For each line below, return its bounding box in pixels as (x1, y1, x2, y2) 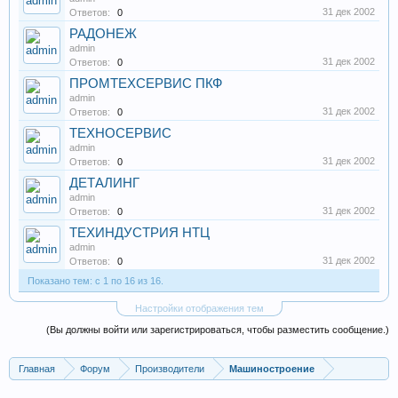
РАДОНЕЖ (69, 27, 137, 41)
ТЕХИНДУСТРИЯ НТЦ (69, 226, 210, 240)
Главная (19, 363, 55, 374)
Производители (135, 363, 204, 374)
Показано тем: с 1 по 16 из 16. (28, 275, 163, 286)
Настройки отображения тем (134, 303, 264, 314)
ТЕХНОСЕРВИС (69, 126, 171, 140)
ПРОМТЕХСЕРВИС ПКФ (69, 76, 222, 91)
